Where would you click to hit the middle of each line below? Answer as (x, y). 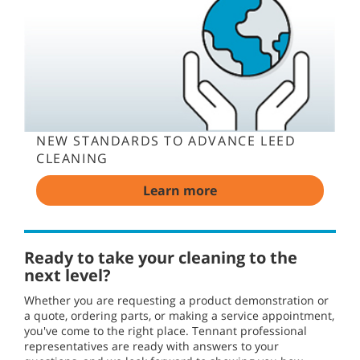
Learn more (180, 190)
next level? (67, 275)
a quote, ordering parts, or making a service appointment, (179, 315)
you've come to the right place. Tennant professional (166, 330)
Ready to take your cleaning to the (161, 257)
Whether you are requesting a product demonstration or (176, 300)
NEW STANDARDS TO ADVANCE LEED (166, 140)
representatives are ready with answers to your (151, 346)
